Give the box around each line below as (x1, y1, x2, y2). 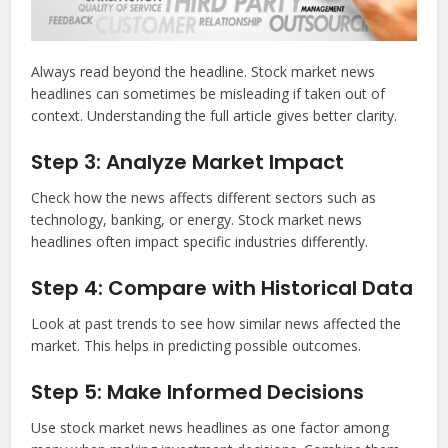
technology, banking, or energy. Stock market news (31, 210, 363, 230)
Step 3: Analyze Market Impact (31, 148, 345, 177)
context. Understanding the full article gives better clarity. (31, 106, 398, 126)
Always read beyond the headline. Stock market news (31, 62, 376, 82)
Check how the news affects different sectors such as (31, 188, 377, 208)
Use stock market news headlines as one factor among (31, 418, 390, 438)
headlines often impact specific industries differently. (31, 232, 369, 252)
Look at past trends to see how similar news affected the (31, 314, 402, 334)
